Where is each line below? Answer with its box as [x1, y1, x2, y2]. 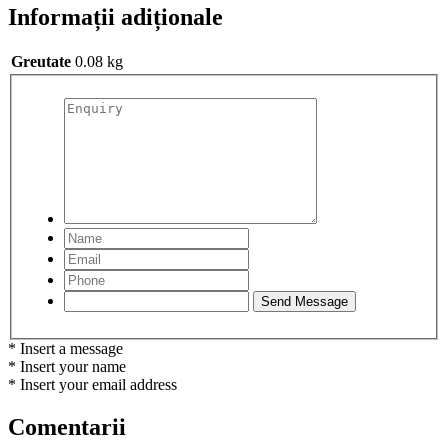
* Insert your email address [8, 376, 177, 393]
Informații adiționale [8, 3, 223, 30]
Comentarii [8, 413, 126, 440]
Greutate [11, 53, 71, 71]
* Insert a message [8, 340, 123, 357]
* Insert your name [8, 358, 126, 375]
